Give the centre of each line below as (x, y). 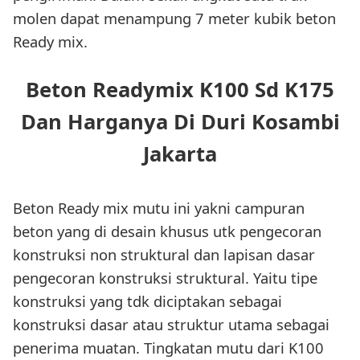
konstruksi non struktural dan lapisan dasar (164, 254)
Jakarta (180, 153)
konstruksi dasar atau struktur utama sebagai (171, 324)
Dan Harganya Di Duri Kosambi (180, 121)
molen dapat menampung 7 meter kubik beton (174, 18)
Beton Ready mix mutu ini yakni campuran (159, 207)
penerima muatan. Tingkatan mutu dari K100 (168, 347)
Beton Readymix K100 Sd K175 (180, 89)
